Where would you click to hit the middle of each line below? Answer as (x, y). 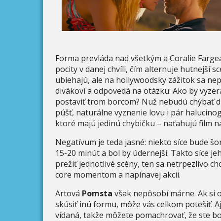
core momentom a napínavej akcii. (118, 174)
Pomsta (96, 193)
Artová (68, 193)
